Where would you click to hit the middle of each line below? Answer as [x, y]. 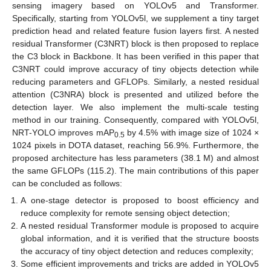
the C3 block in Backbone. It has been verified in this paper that [135, 57]
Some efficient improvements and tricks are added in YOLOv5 [140, 264]
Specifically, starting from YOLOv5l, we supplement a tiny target [135, 18]
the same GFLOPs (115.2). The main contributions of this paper [135, 171]
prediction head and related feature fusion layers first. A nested [135, 31]
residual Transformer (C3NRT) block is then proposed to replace [135, 44]
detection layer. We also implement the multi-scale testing [135, 107]
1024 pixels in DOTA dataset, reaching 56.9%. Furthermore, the [135, 145]
